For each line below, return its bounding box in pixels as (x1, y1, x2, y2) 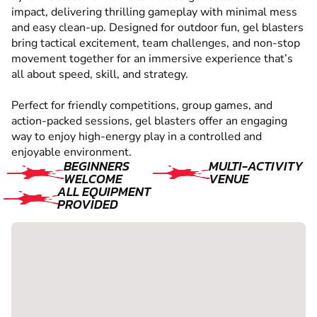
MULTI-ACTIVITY (208, 156, 303, 176)
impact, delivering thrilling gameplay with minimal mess (11, 4, 297, 21)
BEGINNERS (64, 156, 130, 176)
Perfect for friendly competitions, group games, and (11, 98, 272, 114)
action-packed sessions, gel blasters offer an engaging (11, 113, 287, 129)
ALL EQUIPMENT (57, 182, 151, 202)
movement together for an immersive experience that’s (11, 51, 293, 67)
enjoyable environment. (11, 144, 132, 161)
